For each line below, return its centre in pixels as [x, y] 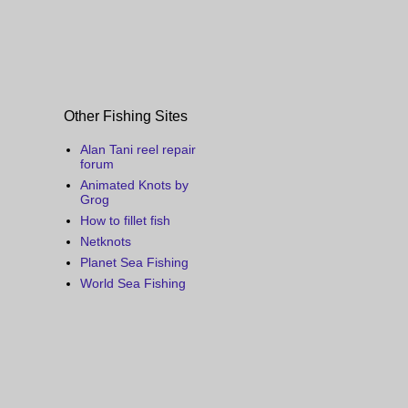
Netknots [105, 242]
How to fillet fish [125, 221]
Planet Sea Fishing [134, 263]
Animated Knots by [134, 185]
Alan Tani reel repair [138, 150]
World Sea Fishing [133, 284]
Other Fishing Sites [126, 116]
